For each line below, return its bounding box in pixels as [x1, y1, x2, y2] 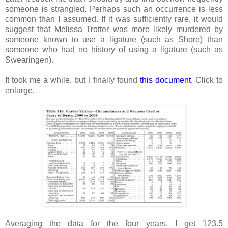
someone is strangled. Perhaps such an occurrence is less [5, 5, 223, 14]
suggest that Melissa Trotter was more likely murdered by [5, 25, 223, 34]
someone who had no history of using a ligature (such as [5, 45, 223, 54]
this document [139, 76, 191, 85]
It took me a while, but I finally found [5, 76, 140, 85]
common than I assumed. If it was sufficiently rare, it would [5, 15, 223, 24]
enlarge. [5, 86, 35, 95]
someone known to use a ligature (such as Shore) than [5, 35, 223, 44]
